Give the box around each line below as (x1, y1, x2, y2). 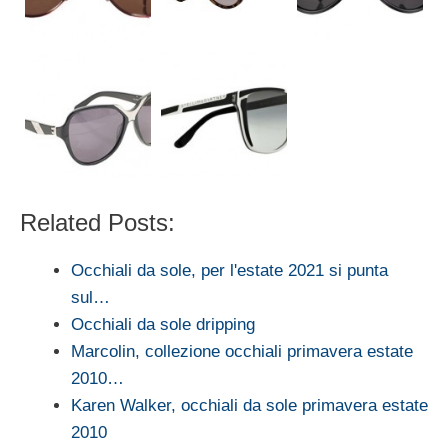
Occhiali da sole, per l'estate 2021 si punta (71, 260, 388, 280)
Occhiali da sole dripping (71, 314, 255, 334)
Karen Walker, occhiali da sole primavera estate (71, 395, 428, 415)
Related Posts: (20, 208, 175, 236)
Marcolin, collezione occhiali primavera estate (71, 341, 413, 361)
